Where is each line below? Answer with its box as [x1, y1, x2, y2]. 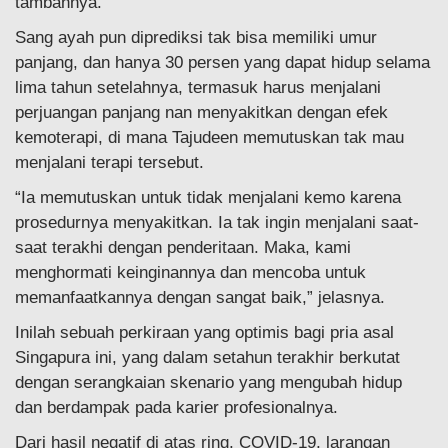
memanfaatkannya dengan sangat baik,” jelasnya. [15, 288, 385, 308]
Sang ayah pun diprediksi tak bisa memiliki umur [15, 28, 377, 48]
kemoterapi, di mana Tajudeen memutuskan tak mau [15, 128, 404, 148]
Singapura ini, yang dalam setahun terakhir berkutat [15, 348, 400, 368]
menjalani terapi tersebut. [15, 153, 204, 173]
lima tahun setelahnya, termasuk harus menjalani [15, 78, 381, 98]
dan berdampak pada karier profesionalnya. [15, 398, 338, 418]
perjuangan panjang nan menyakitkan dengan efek [15, 103, 388, 123]
